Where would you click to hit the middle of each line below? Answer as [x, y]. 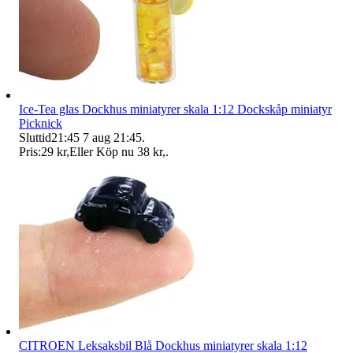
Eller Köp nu [102, 151]
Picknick [41, 123]
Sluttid [35, 137]
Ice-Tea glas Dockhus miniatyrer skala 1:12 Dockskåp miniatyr [175, 109]
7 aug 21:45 [112, 137]
